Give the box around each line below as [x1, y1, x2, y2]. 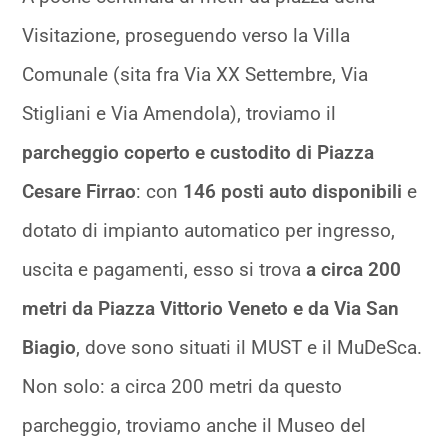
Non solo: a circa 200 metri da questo [22, 375, 343, 399]
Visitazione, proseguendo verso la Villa [22, 24, 351, 48]
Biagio [22, 336, 77, 360]
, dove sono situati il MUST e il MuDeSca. [76, 336, 423, 360]
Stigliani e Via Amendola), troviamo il [22, 102, 337, 126]
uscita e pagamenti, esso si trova [22, 258, 307, 282]
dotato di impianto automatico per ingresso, [22, 219, 396, 243]
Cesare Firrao [22, 180, 137, 204]
